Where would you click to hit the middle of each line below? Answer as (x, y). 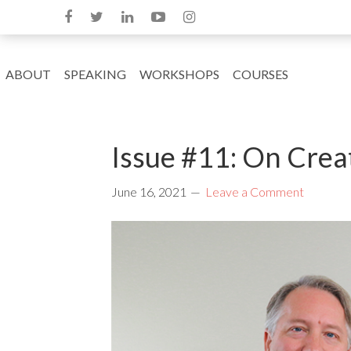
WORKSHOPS (179, 74)
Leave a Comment (255, 192)
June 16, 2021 (149, 192)
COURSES (261, 74)
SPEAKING (95, 74)
